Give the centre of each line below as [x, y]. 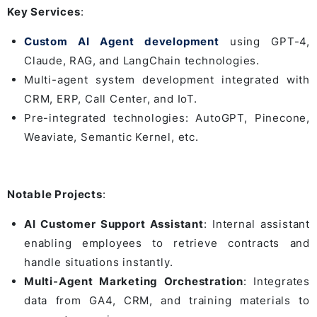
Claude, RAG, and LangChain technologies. [142, 60]
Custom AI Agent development [122, 41]
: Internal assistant [257, 224]
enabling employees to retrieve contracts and [167, 243]
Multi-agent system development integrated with [167, 79]
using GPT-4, [264, 41]
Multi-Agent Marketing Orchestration [134, 281]
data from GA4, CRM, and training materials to [167, 300]
